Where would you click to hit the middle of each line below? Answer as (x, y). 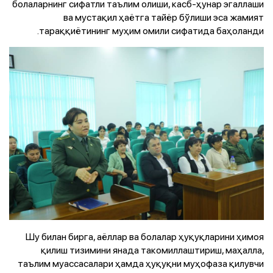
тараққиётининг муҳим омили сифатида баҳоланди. (151, 31)
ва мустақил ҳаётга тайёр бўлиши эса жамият (164, 17)
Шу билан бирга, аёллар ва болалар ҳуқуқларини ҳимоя (145, 236)
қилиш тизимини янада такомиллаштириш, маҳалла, (152, 250)
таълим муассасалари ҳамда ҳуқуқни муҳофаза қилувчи (141, 263)
